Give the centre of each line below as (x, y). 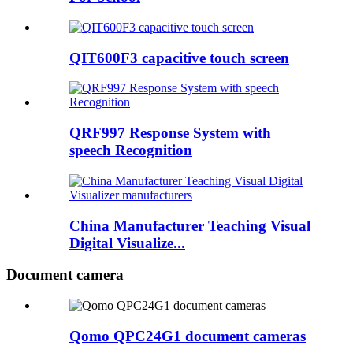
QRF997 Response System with (170, 133)
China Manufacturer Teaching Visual (190, 225)
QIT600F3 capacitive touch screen (179, 58)
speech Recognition (131, 150)
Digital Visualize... (127, 243)
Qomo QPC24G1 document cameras (188, 336)
